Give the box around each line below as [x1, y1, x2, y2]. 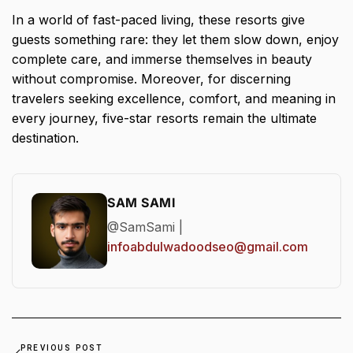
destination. [12, 130, 79, 147]
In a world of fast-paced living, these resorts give [12, 12, 305, 28]
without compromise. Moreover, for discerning [12, 71, 291, 87]
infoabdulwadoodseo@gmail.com [107, 239, 308, 255]
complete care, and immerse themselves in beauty [12, 51, 312, 68]
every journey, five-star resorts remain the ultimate [12, 110, 317, 127]
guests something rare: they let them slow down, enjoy [12, 32, 339, 48]
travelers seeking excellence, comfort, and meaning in [12, 91, 336, 107]
